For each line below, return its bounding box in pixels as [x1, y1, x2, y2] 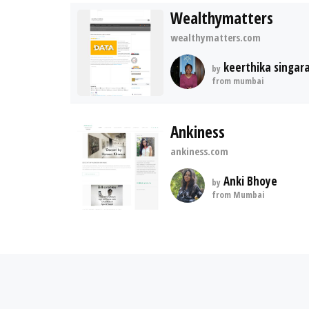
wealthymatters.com [170, 30, 261, 44]
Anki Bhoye [221, 173, 277, 189]
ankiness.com [170, 144, 228, 158]
